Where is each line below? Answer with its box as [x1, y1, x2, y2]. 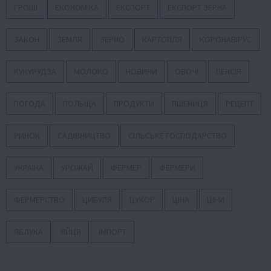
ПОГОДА [14, 98, 45, 109]
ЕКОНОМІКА [55, 2, 99, 13]
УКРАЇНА [14, 162, 44, 174]
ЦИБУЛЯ [82, 194, 112, 206]
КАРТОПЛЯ [142, 34, 182, 45]
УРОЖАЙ [61, 162, 93, 174]
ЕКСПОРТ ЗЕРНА [168, 2, 227, 13]
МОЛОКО [74, 66, 108, 77]
